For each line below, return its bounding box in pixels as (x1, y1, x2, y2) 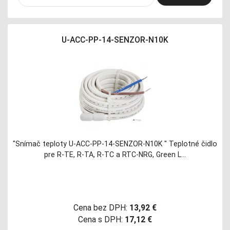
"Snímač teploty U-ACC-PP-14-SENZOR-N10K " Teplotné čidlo (13, 139, 217, 148)
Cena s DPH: (78, 214, 123, 224)
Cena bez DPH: (73, 202, 127, 213)
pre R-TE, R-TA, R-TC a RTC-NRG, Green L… (44, 150, 186, 159)
